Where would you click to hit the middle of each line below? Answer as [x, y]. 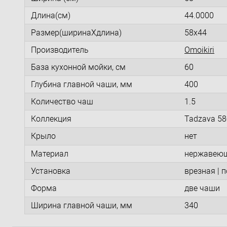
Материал [50, 154]
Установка [51, 171]
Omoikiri [199, 50]
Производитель [60, 50]
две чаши [202, 188]
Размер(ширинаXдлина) [76, 32]
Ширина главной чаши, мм [82, 205]
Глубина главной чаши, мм [82, 84]
